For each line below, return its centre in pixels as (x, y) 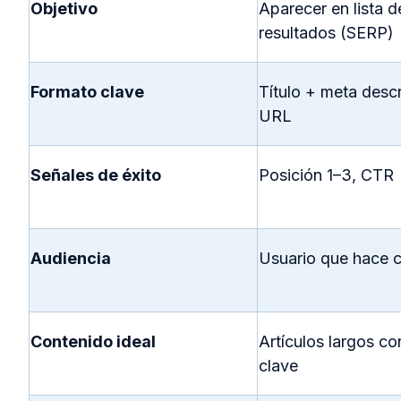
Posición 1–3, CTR (326, 175)
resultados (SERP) (326, 33)
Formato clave (87, 92)
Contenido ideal (93, 342)
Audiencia (71, 259)
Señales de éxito (96, 175)
